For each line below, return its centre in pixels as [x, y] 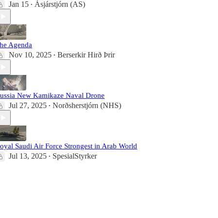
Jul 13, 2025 [28, 156]
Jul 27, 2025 [28, 106]
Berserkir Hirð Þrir [86, 55]
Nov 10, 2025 [30, 55]
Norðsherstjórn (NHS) [87, 106]
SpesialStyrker [75, 156]
